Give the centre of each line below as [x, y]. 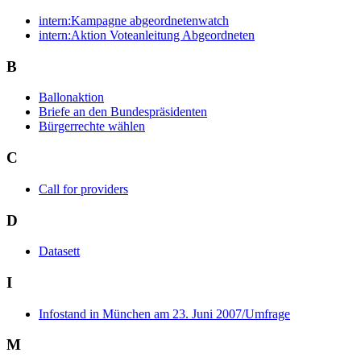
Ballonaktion [71, 98]
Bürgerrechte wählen [92, 127]
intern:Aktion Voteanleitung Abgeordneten [147, 35]
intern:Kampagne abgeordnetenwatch [134, 21]
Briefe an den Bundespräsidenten [123, 112]
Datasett [59, 251]
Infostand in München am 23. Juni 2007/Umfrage [164, 313]
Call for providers [83, 189]
